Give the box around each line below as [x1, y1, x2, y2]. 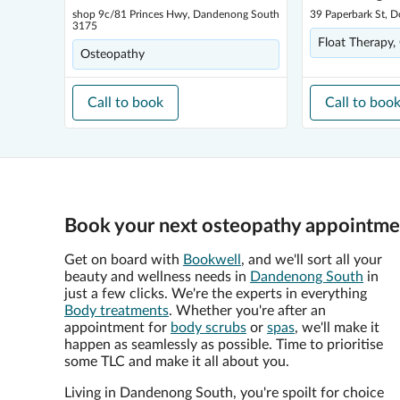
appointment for [64, 321, 171, 335]
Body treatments [64, 304, 169, 318]
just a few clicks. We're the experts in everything [64, 287, 367, 301]
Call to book [87, 96, 163, 110]
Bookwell [183, 253, 241, 267]
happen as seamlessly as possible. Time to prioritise [64, 337, 383, 352]
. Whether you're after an [169, 304, 326, 318]
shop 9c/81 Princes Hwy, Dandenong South [72, 9, 279, 20]
